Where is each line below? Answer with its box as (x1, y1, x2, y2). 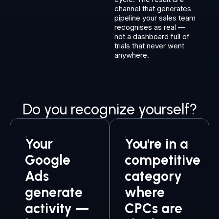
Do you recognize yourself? (22, 100, 197, 118)
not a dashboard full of (114, 31, 190, 41)
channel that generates (114, 3, 191, 13)
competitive (125, 151, 200, 168)
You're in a (125, 135, 188, 152)
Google (25, 151, 70, 168)
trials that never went (114, 41, 184, 50)
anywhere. (114, 50, 149, 60)
